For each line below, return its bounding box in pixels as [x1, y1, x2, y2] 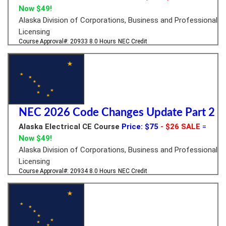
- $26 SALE [158, 122, 200, 131]
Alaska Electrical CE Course [19, 122, 120, 131]
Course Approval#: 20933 [19, 37, 89, 45]
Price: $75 [122, 122, 158, 131]
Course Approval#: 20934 [19, 167, 89, 175]
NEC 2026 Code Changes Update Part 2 [19, 106, 215, 118]
